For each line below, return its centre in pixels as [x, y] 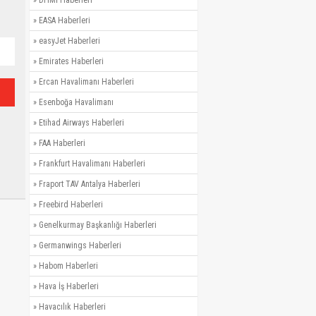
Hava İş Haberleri [69, 287]
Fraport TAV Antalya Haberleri [90, 184]
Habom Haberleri [68, 266]
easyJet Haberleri [69, 41]
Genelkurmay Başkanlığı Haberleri [98, 225]
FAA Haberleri [62, 144]
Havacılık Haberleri [72, 307]
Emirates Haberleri [71, 62]
